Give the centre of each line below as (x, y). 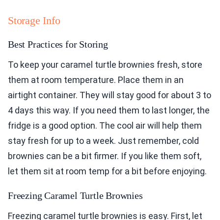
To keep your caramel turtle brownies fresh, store (105, 64)
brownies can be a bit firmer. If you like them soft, (105, 156)
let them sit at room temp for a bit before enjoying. (107, 171)
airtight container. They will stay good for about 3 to (110, 95)
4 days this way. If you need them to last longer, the (109, 110)
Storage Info (34, 20)
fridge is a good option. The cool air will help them (105, 125)
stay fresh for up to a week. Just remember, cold (103, 140)
